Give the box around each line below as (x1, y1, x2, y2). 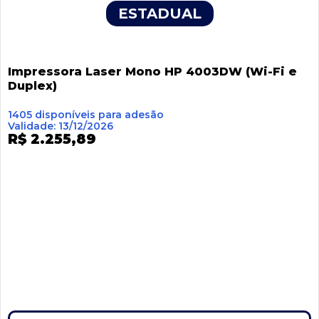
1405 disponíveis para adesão (8, 108, 164, 122)
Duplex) (8, 78, 57, 93)
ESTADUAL (117, 5, 202, 23)
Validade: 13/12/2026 (8, 120, 113, 133)
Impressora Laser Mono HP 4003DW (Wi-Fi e (8, 64, 297, 78)
